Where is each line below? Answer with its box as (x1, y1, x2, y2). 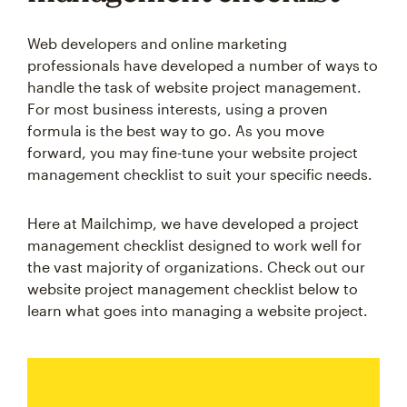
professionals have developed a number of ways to (27, 56, 378, 74)
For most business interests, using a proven (27, 100, 328, 117)
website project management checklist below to (27, 280, 358, 297)
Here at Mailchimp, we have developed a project (27, 214, 359, 232)
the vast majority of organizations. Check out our (27, 258, 365, 275)
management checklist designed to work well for (27, 236, 362, 253)
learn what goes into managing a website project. (27, 302, 368, 319)
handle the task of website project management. (27, 78, 362, 95)
